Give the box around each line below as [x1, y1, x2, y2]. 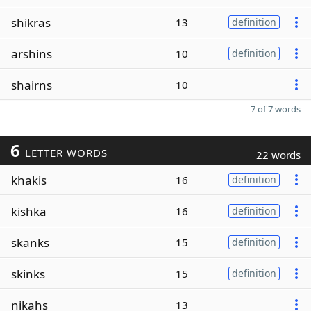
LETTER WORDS [21, 146, 108, 160]
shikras [11, 14, 51, 31]
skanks [11, 234, 49, 251]
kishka [11, 203, 47, 219]
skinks [11, 265, 45, 282]
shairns [11, 76, 52, 93]
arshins [11, 45, 52, 62]
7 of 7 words [251, 103, 301, 115]
